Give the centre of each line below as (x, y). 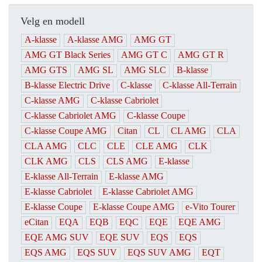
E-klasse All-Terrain (61, 177)
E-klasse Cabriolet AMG (148, 192)
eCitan (37, 222)
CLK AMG (46, 161)
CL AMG (189, 131)
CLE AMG (157, 146)
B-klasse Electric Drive (67, 85)
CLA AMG (46, 146)
